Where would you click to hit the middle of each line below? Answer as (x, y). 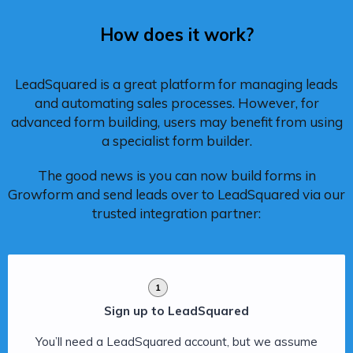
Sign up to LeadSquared (176, 311)
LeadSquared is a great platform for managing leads (176, 84)
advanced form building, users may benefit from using (176, 122)
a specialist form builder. (176, 141)
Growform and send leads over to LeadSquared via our (176, 195)
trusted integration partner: (176, 214)
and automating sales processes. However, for (176, 103)
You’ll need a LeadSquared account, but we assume (176, 342)
